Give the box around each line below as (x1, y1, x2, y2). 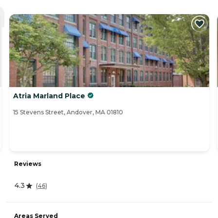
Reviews (14, 160, 41, 168)
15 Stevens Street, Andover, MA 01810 (13, 109, 123, 116)
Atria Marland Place (13, 91, 85, 101)
